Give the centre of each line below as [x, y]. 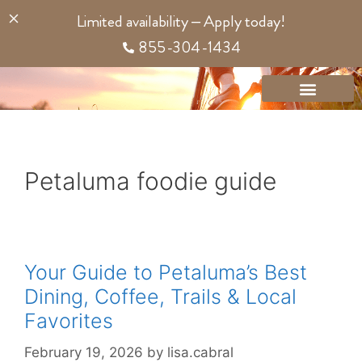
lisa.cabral [200, 352]
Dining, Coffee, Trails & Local [160, 297]
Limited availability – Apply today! [181, 21]
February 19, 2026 [84, 352]
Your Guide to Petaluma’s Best [166, 272]
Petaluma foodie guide [150, 181]
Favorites [69, 321]
